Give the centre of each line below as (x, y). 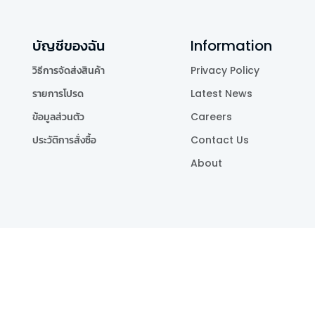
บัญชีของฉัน (69, 46)
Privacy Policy (225, 71)
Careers (211, 117)
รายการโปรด (58, 94)
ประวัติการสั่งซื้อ (64, 140)
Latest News (221, 94)
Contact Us (220, 140)
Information (231, 46)
